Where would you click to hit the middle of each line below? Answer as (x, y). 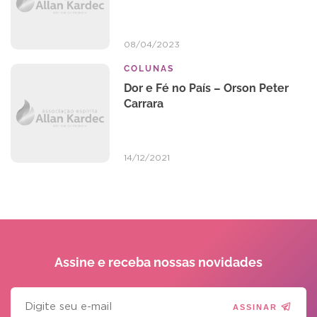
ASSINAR (255, 307)
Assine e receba (104, 262)
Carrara (144, 104)
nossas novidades (208, 262)
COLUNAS (149, 69)
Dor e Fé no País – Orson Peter (206, 88)
